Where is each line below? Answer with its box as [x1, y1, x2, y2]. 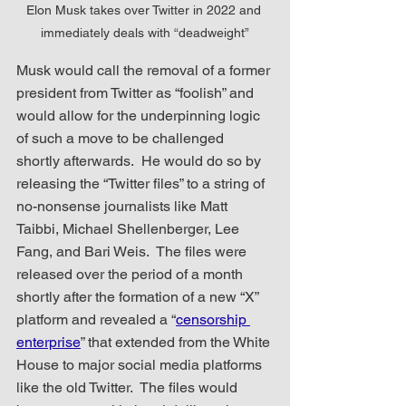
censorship [176, 310, 250, 328]
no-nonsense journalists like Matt [16, 197, 231, 215]
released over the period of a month [16, 265, 246, 283]
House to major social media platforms [16, 355, 266, 373]
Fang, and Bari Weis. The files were [16, 242, 250, 260]
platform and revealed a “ [16, 310, 176, 328]
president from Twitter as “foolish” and [16, 83, 257, 101]
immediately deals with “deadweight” [41, 24, 249, 40]
